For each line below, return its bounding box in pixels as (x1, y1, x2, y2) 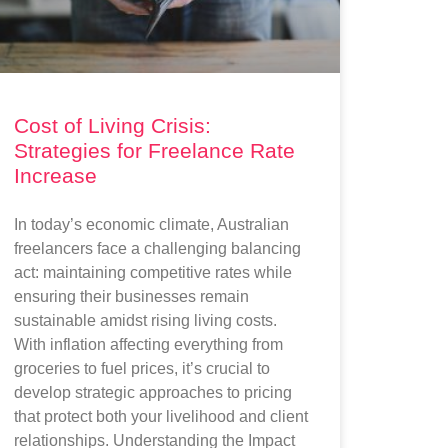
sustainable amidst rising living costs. (14, 311, 278, 329)
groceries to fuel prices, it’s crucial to (14, 359, 271, 377)
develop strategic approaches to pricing (14, 383, 293, 401)
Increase (14, 163, 98, 187)
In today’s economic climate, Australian (14, 215, 290, 233)
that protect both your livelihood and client (14, 407, 309, 425)
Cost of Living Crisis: (14, 113, 212, 137)
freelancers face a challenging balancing (14, 239, 302, 257)
